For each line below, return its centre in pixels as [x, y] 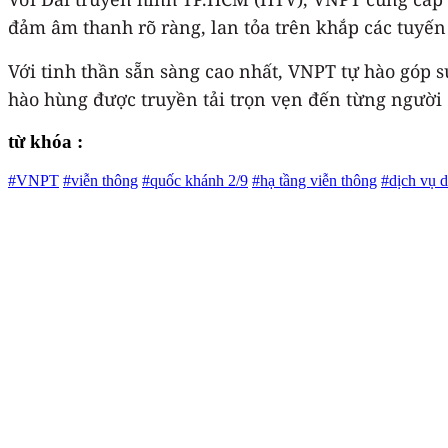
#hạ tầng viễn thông [314, 181]
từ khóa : [45, 142]
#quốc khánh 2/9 [195, 181]
